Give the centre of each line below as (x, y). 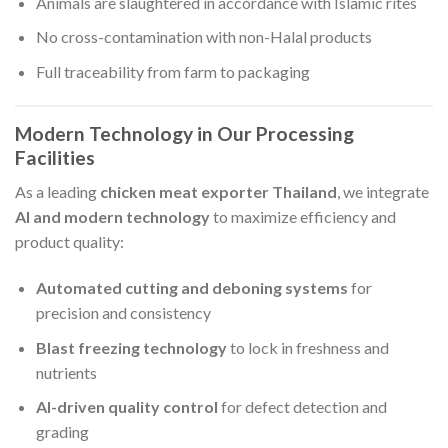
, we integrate (383, 192)
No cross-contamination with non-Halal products (203, 37)
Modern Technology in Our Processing (184, 133)
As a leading (57, 192)
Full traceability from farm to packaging (172, 71)
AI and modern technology (112, 217)
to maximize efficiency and (303, 217)
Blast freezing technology (131, 347)
